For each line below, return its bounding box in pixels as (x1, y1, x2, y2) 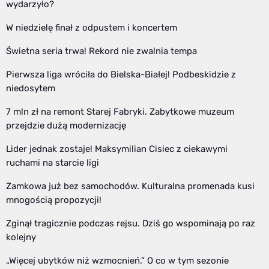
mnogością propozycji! (6, 195, 101, 206)
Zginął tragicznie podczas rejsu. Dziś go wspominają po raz (6, 218, 255, 229)
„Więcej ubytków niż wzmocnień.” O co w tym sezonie (6, 255, 229, 267)
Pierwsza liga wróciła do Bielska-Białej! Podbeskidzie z (6, 69, 236, 80)
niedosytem (6, 83, 55, 94)
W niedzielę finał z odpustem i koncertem (6, 22, 177, 34)
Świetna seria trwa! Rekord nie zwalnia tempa (6, 46, 197, 57)
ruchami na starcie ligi (6, 157, 99, 169)
